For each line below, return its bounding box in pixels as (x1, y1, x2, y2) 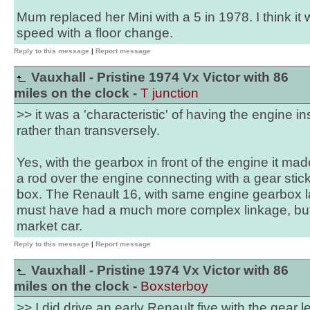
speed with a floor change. (17, 26, 173, 40)
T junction (140, 86, 199, 100)
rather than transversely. (17, 123, 160, 138)
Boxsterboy (140, 279, 208, 293)
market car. (17, 219, 82, 233)
